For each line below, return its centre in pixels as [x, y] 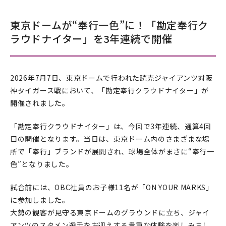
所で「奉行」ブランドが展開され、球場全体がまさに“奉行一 [112, 151]
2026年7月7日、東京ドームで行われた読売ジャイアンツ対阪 [112, 78]
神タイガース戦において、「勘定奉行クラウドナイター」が [109, 90]
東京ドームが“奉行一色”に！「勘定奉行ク [109, 25]
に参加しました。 [40, 200]
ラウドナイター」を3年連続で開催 [91, 39]
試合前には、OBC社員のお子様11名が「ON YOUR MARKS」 [112, 187]
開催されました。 [40, 103]
